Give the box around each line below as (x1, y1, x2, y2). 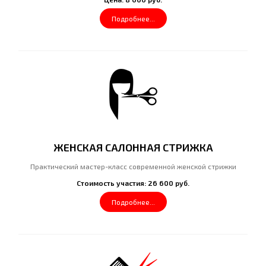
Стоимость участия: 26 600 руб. (77, 179, 189, 187)
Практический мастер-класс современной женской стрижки (30, 162, 236, 170)
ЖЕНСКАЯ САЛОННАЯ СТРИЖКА (53, 141, 213, 154)
